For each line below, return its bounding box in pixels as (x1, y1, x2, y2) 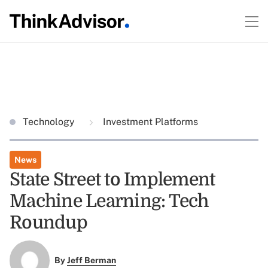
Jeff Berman (66, 255, 116, 266)
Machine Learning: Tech (10, 191, 209, 211)
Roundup (10, 212, 87, 233)
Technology (23, 116, 77, 127)
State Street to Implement (10, 169, 215, 190)
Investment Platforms (100, 116, 198, 127)
